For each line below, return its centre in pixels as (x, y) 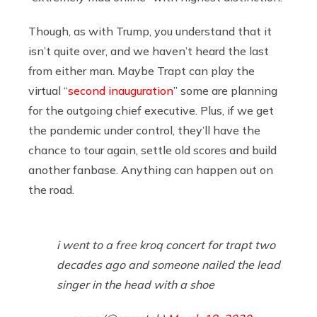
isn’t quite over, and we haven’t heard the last (149, 51)
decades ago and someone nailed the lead (168, 264)
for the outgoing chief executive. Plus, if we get (151, 110)
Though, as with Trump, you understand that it (150, 31)
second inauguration (121, 90)
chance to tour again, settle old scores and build (152, 150)
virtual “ (48, 90)
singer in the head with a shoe (136, 284)
